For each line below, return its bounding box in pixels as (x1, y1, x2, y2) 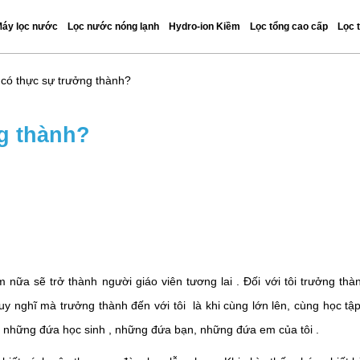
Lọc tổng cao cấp (250, 21, 328, 32)
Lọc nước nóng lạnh (67, 21, 159, 32)
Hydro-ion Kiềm (169, 21, 240, 32)
